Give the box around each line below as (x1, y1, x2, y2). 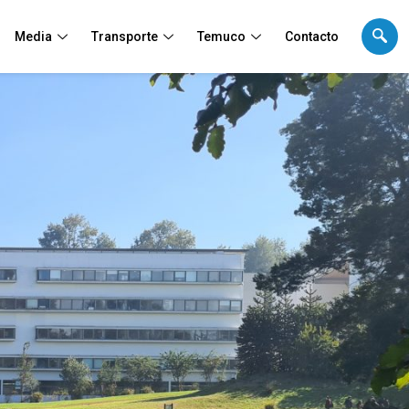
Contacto (284, 28, 339, 44)
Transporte (90, 28, 158, 44)
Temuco (196, 28, 246, 44)
